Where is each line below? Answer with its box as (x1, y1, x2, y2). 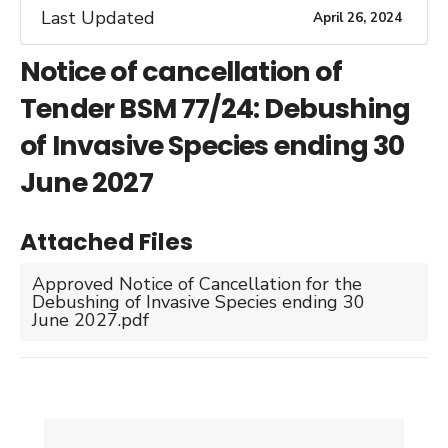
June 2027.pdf (32, 307, 149, 332)
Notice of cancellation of (20, 52, 342, 90)
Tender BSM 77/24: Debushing (20, 89, 411, 127)
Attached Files (20, 224, 193, 258)
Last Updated (41, 5, 155, 30)
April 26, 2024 (312, 8, 402, 27)
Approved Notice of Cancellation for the (32, 271, 362, 296)
